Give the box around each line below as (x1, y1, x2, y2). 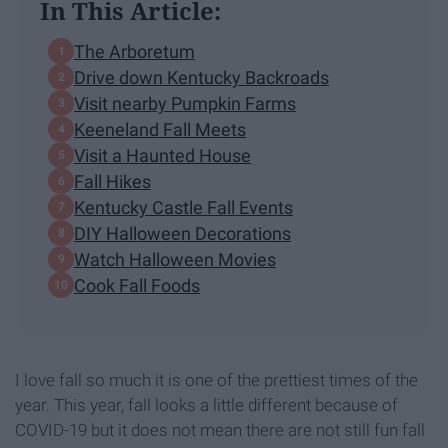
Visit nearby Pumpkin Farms (74, 92, 296, 114)
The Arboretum (74, 40, 195, 62)
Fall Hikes (74, 170, 151, 192)
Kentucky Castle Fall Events (74, 196, 293, 218)
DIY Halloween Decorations (74, 222, 291, 244)
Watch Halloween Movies (74, 248, 276, 270)
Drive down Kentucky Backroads (74, 66, 329, 88)
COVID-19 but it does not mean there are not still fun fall (15, 420, 425, 441)
